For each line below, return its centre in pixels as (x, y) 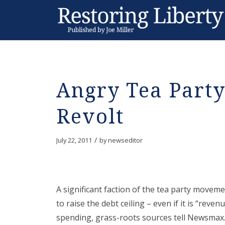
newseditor (125, 140)
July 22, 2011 (74, 140)
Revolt (90, 117)
